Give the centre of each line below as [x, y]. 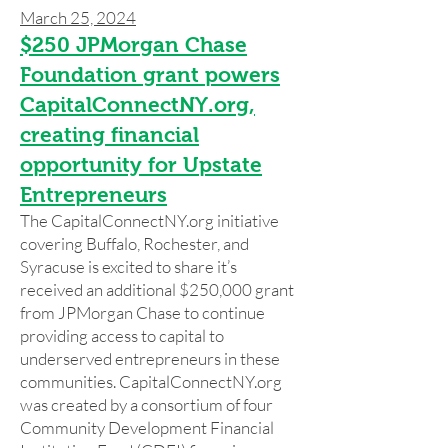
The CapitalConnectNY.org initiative [149, 220]
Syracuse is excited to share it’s [128, 266]
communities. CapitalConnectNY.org [151, 381]
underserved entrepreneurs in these [150, 358]
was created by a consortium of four [146, 404]
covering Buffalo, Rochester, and [134, 243]
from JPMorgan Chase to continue [142, 312]
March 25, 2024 [78, 17]
